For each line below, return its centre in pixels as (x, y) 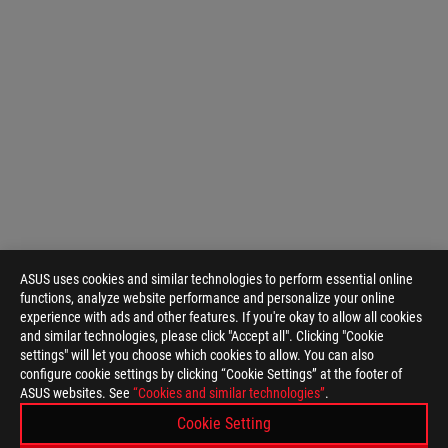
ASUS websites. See (76, 393)
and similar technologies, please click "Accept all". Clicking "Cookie (202, 336)
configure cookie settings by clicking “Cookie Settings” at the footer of (211, 374)
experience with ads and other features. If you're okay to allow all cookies (221, 317)
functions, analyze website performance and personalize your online (207, 298)
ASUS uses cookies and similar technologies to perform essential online (216, 279)
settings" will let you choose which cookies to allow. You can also (197, 355)
